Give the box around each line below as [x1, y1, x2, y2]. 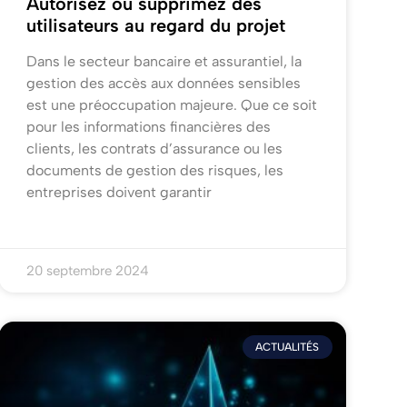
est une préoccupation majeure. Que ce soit [25, 96, 317, 114]
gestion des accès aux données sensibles [25, 74, 301, 93]
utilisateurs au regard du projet [25, 15, 285, 37]
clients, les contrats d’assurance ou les [25, 140, 283, 158]
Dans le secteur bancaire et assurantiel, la [25, 53, 302, 71]
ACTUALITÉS [255, 341, 320, 354]
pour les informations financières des [25, 118, 271, 136]
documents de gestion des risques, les [25, 162, 283, 180]
